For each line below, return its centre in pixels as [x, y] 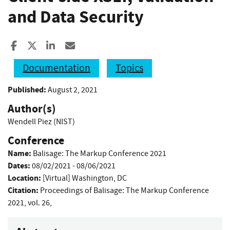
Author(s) [32, 108]
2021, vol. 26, [30, 203]
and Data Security [76, 17]
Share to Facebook [57, 45]
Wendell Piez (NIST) [41, 121]
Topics [129, 68]
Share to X [57, 45]
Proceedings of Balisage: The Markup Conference [124, 190]
